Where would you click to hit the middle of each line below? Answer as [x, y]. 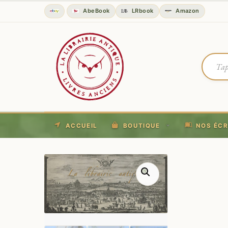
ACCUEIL [81, 126]
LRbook [142, 11]
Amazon [187, 11]
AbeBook [96, 11]
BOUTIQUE [141, 126]
